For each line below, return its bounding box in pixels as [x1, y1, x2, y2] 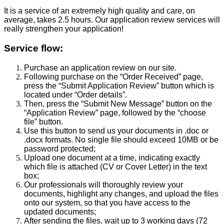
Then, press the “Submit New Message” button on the [24, 99, 212, 108]
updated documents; [24, 207, 96, 216]
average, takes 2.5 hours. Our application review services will [4, 15, 220, 24]
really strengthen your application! [4, 24, 123, 33]
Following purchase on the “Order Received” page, [24, 72, 203, 81]
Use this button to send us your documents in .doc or [24, 126, 208, 135]
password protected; [24, 144, 95, 153]
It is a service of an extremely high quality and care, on [4, 6, 195, 15]
